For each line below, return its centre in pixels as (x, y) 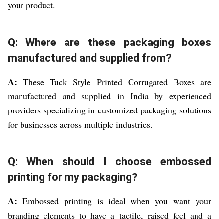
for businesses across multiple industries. (80, 124)
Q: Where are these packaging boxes (109, 43)
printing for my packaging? (73, 177)
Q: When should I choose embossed (109, 162)
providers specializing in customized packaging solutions (109, 110)
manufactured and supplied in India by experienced (109, 96)
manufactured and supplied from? (90, 58)
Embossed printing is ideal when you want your (114, 201)
